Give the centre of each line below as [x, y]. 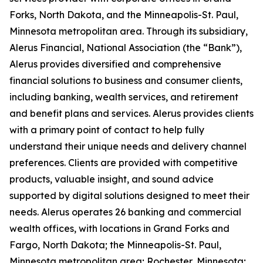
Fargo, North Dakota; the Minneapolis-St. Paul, [115, 245]
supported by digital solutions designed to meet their [129, 195]
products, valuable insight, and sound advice [112, 179]
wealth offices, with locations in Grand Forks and [119, 228]
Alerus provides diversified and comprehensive [115, 64]
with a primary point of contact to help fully [107, 130]
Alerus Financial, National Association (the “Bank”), [126, 48]
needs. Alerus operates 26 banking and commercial [125, 212]
